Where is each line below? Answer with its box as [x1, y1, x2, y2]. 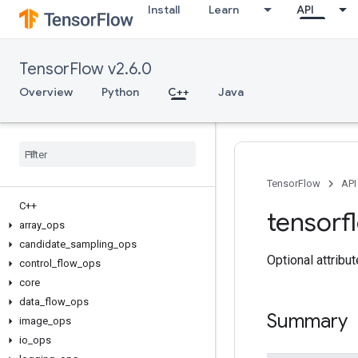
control [19, 257, 52, 269]
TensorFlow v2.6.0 [19, 59, 152, 79]
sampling [70, 238, 113, 250]
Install [148, 2, 180, 17]
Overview [19, 85, 73, 99]
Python [101, 85, 139, 99]
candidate [19, 238, 66, 250]
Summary [267, 309, 352, 333]
